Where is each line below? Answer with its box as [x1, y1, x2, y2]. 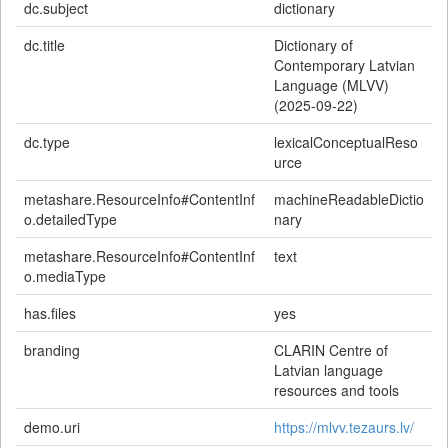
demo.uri [24, 417, 80, 437]
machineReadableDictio [274, 189, 424, 209]
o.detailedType [24, 209, 117, 229]
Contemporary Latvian [274, 55, 415, 75]
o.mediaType [24, 266, 106, 286]
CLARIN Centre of [274, 340, 388, 360]
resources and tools [274, 380, 399, 400]
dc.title [24, 35, 65, 55]
